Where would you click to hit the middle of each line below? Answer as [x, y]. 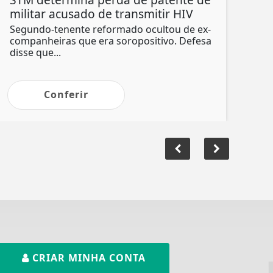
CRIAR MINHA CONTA [87, 257]
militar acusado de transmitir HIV [101, 13]
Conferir [66, 94]
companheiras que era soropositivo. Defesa [111, 41]
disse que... [35, 52]
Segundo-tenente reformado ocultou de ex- [110, 29]
